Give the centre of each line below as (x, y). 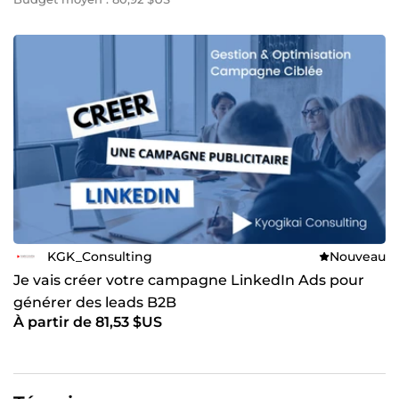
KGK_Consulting (100, 256)
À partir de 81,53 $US (88, 322)
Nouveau (358, 256)
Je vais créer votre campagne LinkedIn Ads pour (189, 281)
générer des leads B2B (95, 303)
